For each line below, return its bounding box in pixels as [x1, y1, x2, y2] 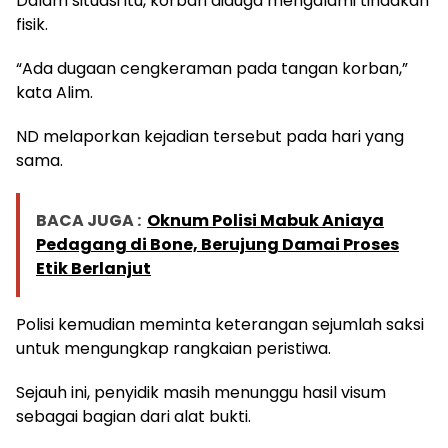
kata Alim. [16, 81, 93, 105]
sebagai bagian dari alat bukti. [16, 405, 251, 429]
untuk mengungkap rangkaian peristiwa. [16, 337, 331, 361]
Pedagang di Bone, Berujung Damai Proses [36, 233, 399, 257]
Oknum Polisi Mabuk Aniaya [147, 209, 384, 233]
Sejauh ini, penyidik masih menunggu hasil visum [16, 381, 386, 405]
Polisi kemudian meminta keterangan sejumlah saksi [16, 313, 424, 337]
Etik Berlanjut [36, 257, 151, 281]
